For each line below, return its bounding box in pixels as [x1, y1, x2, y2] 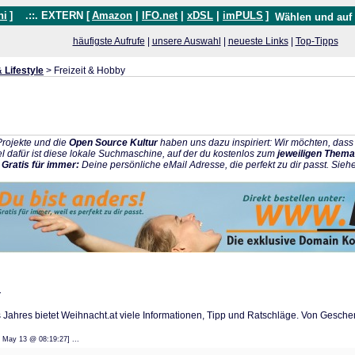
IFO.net [142, 10, 177, 21]
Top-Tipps [295, 36, 338, 47]
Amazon [92, 10, 132, 21]
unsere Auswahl [151, 36, 221, 47]
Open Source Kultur [69, 137, 158, 148]
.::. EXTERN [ [16, 10, 90, 21]
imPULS [223, 10, 263, 21]
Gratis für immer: [2, 159, 79, 170]
